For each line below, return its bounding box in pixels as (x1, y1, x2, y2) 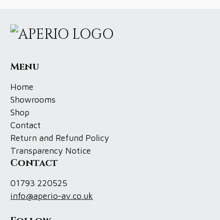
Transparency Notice (10, 145, 91, 156)
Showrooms (10, 94, 56, 105)
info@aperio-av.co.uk (10, 191, 93, 201)
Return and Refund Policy (10, 133, 110, 143)
